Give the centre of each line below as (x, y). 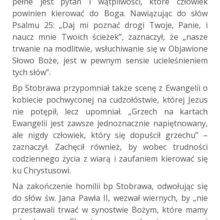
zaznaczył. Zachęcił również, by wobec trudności (110, 147)
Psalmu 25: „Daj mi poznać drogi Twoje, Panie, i (110, 25)
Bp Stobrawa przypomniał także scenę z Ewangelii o (110, 88)
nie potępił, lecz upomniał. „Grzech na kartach (110, 111)
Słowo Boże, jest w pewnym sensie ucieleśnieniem (110, 60)
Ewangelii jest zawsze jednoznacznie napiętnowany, (110, 123)
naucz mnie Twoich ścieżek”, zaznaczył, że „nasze (110, 37)
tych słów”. (31, 72)
